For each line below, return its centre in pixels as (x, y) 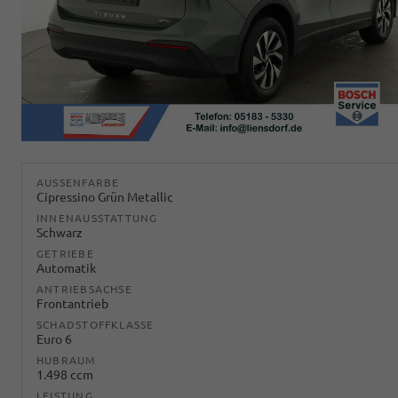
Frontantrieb (72, 304)
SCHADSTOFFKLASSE (96, 325)
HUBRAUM (66, 361)
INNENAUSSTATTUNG (97, 219)
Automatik (66, 269)
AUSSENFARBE (75, 183)
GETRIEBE (65, 254)
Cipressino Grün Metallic (105, 198)
